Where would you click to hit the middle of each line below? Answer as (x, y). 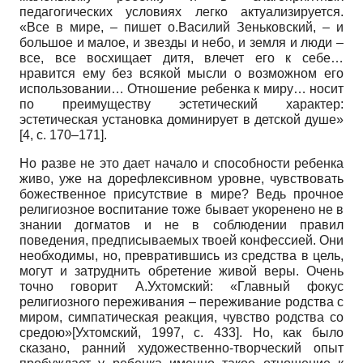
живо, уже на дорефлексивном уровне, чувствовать (181, 178)
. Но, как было (292, 332)
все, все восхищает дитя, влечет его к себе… (181, 58)
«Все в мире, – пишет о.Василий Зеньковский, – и (181, 27)
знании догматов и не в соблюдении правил (181, 224)
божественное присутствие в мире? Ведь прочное (181, 194)
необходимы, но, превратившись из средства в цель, (181, 255)
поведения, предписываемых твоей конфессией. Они (181, 240)
